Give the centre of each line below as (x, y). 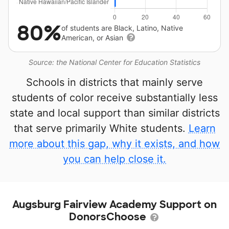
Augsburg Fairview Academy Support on (114, 204)
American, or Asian (93, 38)
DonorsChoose (109, 217)
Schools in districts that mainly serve (114, 82)
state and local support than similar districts (114, 113)
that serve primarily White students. (101, 128)
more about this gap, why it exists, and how (114, 144)
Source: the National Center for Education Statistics (114, 62)
